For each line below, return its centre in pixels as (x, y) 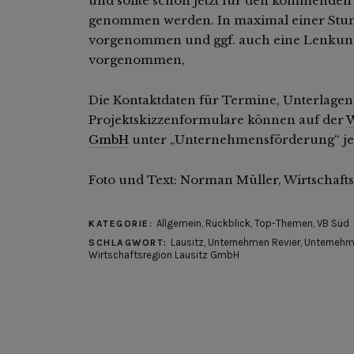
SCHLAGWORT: (130, 242)
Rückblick (228, 223)
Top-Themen (283, 223)
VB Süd (333, 223)
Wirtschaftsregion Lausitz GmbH (164, 254)
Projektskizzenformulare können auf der (217, 119)
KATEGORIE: (122, 223)
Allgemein (179, 223)
